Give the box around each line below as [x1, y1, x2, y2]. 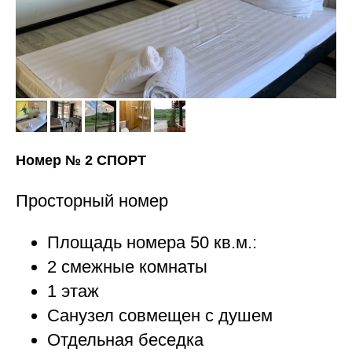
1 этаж [47, 280, 99, 301]
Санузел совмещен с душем [47, 305, 273, 325]
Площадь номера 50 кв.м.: [47, 232, 257, 252]
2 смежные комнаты [47, 256, 207, 277]
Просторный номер [16, 190, 168, 211]
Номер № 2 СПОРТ [16, 152, 146, 168]
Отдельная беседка [47, 329, 203, 350]
